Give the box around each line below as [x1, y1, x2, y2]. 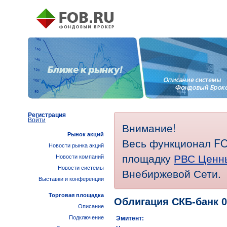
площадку [122, 150, 174, 166]
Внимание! [122, 120, 176, 135]
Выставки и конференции [39, 176, 104, 182]
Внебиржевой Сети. [122, 166, 221, 181]
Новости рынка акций [49, 142, 104, 148]
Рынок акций [67, 131, 104, 137]
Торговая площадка [49, 192, 104, 198]
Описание [78, 203, 104, 209]
